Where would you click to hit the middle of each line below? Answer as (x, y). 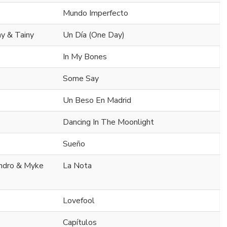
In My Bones (85, 57)
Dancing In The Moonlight (108, 122)
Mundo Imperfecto (96, 13)
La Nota (77, 166)
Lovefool (79, 201)
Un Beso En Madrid (97, 101)
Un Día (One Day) (94, 35)
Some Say (81, 79)
